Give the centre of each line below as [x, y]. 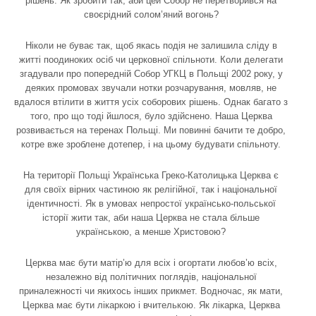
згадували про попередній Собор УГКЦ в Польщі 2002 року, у [151, 73]
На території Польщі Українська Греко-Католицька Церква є [151, 175]
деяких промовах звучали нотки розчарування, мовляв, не [151, 87]
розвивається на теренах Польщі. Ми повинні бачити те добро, [151, 130]
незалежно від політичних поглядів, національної [151, 276]
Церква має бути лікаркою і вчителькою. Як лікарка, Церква [151, 305]
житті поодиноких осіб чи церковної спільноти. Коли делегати [151, 59]
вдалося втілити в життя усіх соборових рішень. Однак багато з [151, 102]
